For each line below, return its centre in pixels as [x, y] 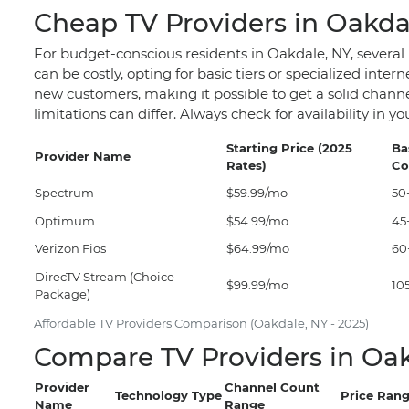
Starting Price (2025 [289, 147]
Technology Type [168, 395]
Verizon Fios [70, 248]
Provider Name [83, 156]
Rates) [246, 165]
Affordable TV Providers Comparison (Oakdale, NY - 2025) [201, 323]
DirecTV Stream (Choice [105, 276]
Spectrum [64, 192]
